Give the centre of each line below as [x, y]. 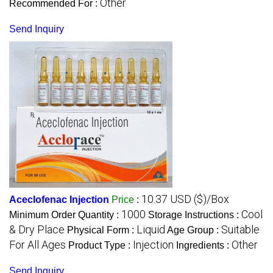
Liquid [151, 230]
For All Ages [37, 245]
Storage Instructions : [195, 215]
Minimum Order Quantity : [65, 215]
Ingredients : [204, 246]
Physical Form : [102, 230]
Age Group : [194, 230]
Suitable [240, 230]
